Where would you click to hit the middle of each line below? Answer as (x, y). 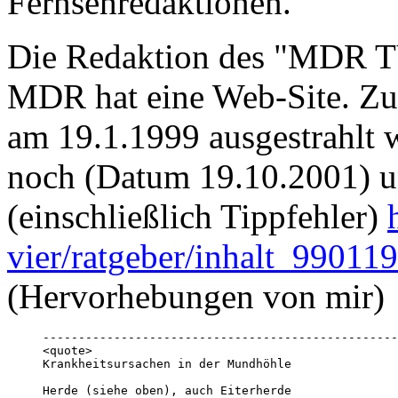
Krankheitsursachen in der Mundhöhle (171, 364)
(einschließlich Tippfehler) (197, 217)
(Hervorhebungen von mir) (196, 297)
